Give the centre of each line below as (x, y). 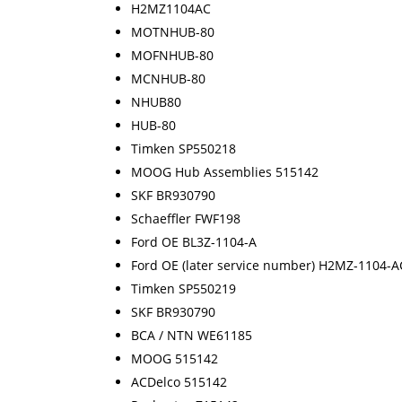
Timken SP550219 (184, 289)
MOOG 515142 (175, 359)
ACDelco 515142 (179, 382)
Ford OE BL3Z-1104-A (194, 242)
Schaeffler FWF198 (186, 219)
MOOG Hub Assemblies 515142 (225, 172)
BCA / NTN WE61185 (192, 336)
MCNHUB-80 (168, 79)
